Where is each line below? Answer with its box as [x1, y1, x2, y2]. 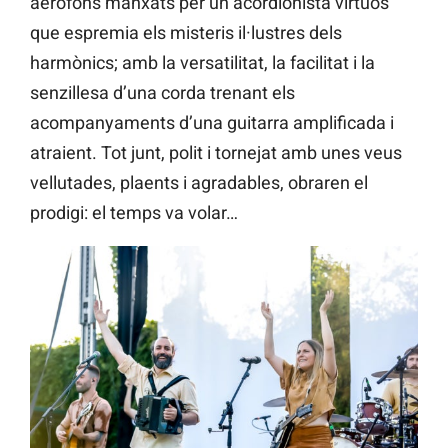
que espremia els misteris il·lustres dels [30, 22, 342, 44]
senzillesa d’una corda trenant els [30, 82, 295, 104]
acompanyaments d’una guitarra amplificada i [30, 112, 394, 134]
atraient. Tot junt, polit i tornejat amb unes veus [30, 142, 402, 164]
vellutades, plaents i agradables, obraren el [30, 172, 368, 194]
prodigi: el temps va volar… [30, 202, 238, 224]
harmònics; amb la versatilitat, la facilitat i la [30, 52, 375, 74]
